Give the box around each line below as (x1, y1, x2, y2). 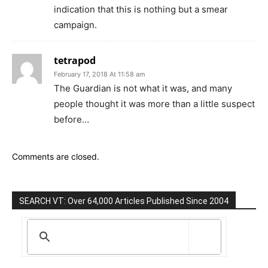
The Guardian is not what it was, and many (54, 83, 232, 95)
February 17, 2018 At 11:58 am (54, 70, 145, 79)
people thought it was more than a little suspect (54, 98, 255, 110)
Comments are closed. (12, 151, 99, 162)
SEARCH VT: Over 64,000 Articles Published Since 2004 (19, 196, 229, 206)
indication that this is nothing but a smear (54, 4, 228, 16)
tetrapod (54, 54, 96, 68)
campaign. (54, 19, 97, 31)
